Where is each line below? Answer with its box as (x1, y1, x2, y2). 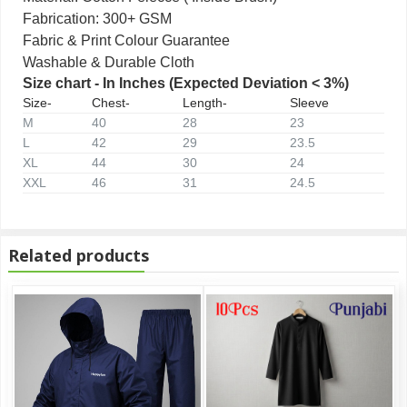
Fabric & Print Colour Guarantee (23, 32, 230, 48)
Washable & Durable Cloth (23, 54, 194, 70)
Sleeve (290, 94, 329, 110)
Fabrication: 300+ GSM (23, 10, 172, 26)
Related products (8, 243, 149, 266)
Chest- (92, 94, 130, 110)
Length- (183, 94, 227, 110)
